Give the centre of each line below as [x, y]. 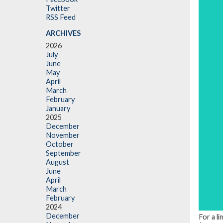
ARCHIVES [63, 33]
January [58, 109]
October [60, 144]
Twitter [58, 8]
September [63, 153]
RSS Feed [61, 17]
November [63, 135]
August [57, 162]
